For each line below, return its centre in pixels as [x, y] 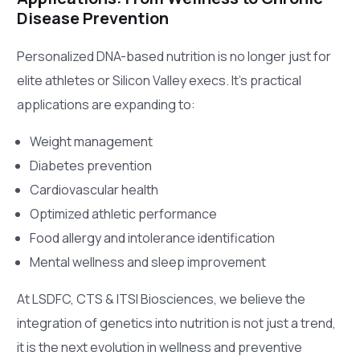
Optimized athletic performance [124, 213]
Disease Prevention [93, 18]
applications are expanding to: [106, 104]
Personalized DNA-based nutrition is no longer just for [174, 56]
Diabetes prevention [91, 165]
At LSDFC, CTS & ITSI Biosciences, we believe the [162, 299]
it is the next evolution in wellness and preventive [160, 347]
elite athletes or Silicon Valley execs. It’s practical [160, 80]
